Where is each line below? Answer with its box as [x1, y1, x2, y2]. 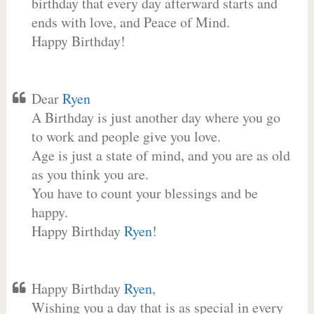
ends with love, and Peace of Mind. [31, 13, 230, 32]
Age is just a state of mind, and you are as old [31, 146, 290, 165]
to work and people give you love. [31, 127, 221, 146]
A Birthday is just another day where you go [31, 108, 280, 127]
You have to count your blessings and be [31, 184, 258, 203]
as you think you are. [31, 165, 149, 184]
